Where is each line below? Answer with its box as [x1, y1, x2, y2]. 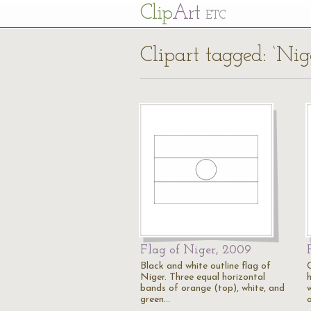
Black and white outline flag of [140, 261, 271, 271]
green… [140, 294, 170, 305]
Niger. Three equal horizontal [140, 272, 265, 283]
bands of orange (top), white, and [140, 283, 285, 294]
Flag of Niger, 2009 [140, 244, 251, 257]
